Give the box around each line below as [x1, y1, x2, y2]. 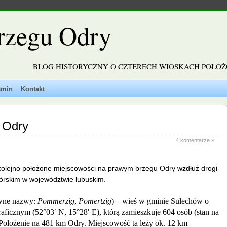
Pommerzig [37, 196, 74, 205]
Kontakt [21, 85, 45, 93]
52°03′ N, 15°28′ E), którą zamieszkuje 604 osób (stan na [35, 207, 219, 216]
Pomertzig [79, 196, 111, 205]
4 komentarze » [176, 137, 214, 143]
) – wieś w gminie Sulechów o [111, 196, 209, 205]
